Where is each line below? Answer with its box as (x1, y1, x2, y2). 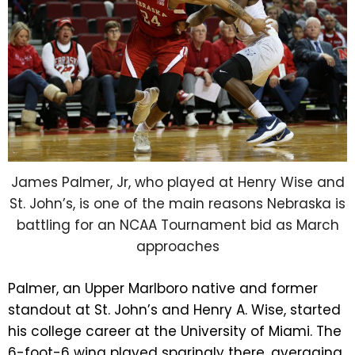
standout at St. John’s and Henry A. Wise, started (8, 300, 341, 319)
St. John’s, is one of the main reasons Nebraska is (10, 194, 345, 214)
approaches (136, 237, 219, 257)
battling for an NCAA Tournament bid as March (16, 216, 339, 235)
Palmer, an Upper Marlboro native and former (8, 278, 318, 298)
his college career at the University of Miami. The (8, 321, 342, 341)
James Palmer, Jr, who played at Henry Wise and (10, 173, 345, 193)
